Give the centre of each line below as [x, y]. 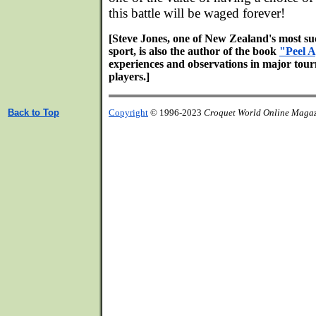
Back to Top [34, 113]
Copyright [128, 113]
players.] [129, 77]
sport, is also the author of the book [194, 51]
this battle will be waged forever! [197, 13]
